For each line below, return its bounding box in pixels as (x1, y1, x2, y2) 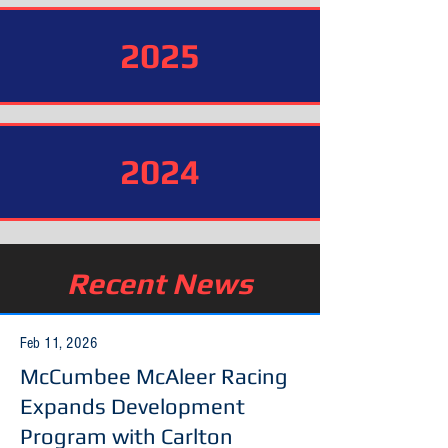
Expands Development (20, 393, 245, 419)
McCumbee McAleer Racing (20, 363, 288, 389)
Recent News (67, 266, 253, 301)
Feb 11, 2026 (20, 334, 98, 352)
